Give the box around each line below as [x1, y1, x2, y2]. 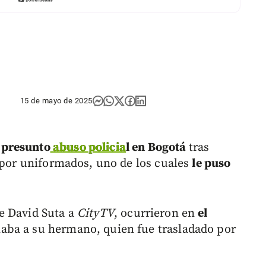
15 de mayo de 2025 [20, 96, 93, 106]
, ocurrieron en [113, 206, 198, 221]
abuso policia [50, 140, 126, 156]
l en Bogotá [125, 140, 189, 156]
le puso [192, 156, 231, 172]
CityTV [77, 206, 114, 221]
